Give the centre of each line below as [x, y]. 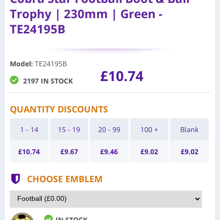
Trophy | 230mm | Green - [86, 13]
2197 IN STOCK [48, 81]
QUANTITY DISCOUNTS [59, 109]
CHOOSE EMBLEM [65, 179]
